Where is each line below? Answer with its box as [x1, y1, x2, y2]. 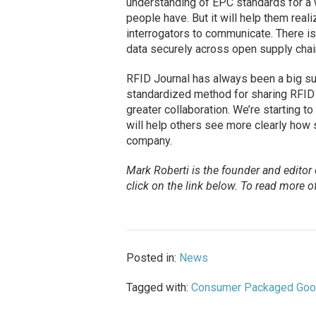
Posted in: [126, 251, 179, 265]
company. [126, 134, 172, 148]
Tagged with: [126, 281, 191, 295]
